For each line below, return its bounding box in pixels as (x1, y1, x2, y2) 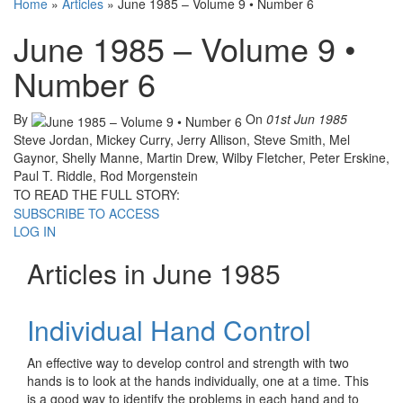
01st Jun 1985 (266, 110, 347, 129)
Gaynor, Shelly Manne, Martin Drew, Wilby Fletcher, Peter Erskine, (13, 148, 390, 166)
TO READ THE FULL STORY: (13, 184, 180, 203)
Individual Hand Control (27, 309, 311, 349)
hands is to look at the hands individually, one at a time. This (27, 371, 369, 390)
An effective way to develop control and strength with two (27, 353, 349, 372)
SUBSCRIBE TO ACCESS (13, 203, 159, 222)
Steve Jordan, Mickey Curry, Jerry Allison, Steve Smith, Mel (13, 130, 350, 148)
